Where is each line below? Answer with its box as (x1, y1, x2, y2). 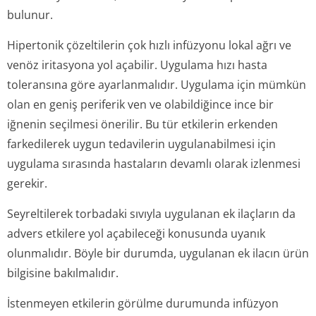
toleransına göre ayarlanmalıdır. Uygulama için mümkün (7, 77, 306, 92)
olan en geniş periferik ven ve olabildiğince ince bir (7, 97, 274, 112)
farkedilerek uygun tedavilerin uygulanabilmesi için (7, 136, 276, 152)
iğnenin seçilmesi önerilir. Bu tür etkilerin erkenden (7, 116, 278, 132)
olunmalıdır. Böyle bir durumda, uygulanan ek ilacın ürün (7, 245, 309, 261)
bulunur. (7, 7, 53, 23)
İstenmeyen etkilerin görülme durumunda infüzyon (7, 296, 279, 311)
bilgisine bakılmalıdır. (7, 265, 119, 281)
